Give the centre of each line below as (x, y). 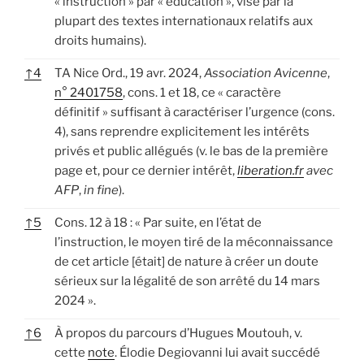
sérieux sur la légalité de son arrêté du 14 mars (187, 281)
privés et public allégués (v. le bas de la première (191, 151)
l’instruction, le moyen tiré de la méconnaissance (194, 242)
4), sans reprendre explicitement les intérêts (182, 131)
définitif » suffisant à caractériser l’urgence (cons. (195, 112)
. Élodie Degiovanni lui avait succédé (217, 352)
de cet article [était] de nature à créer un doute (186, 261)
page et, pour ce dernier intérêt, (146, 170)
